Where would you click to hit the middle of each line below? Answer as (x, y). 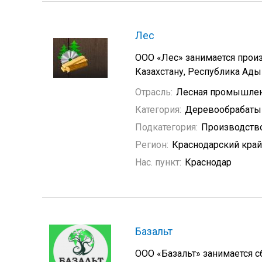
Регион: (152, 145)
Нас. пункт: (158, 162)
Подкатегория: (166, 127)
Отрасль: (154, 92)
